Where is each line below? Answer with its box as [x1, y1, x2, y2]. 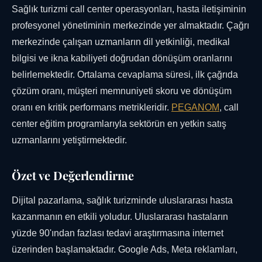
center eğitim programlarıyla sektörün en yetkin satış [12, 119, 226, 129]
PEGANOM [171, 102, 219, 113]
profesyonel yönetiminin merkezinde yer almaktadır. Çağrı [12, 20, 249, 31]
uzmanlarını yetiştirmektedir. [12, 135, 127, 146]
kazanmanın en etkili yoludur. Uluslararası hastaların [12, 212, 228, 222]
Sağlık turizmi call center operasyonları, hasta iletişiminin [12, 4, 246, 15]
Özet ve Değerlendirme [12, 167, 134, 184]
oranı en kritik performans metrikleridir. [12, 102, 171, 113]
